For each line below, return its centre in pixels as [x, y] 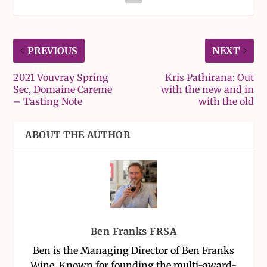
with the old [226, 101]
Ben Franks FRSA [133, 231]
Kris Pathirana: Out [209, 77]
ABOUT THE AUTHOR [78, 134]
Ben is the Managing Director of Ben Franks [133, 250]
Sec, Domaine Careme [63, 89]
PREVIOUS [53, 50]
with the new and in [207, 89]
